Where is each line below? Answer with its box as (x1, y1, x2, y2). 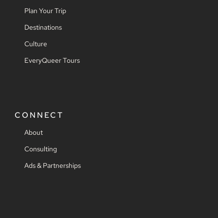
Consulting (24, 145, 57, 154)
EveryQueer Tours (24, 56, 80, 65)
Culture (24, 39, 47, 49)
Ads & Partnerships (24, 161, 81, 170)
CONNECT (15, 110, 64, 121)
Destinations (24, 23, 62, 32)
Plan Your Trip (24, 6, 66, 16)
